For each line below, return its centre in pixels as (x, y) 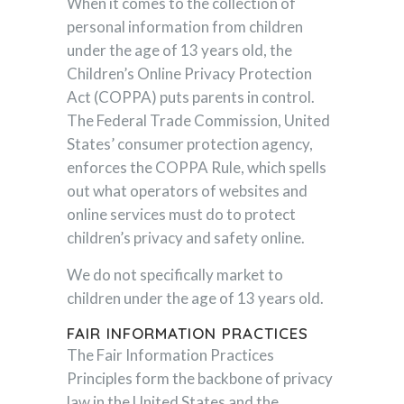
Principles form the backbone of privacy (200, 378)
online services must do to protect (181, 214)
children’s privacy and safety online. (186, 238)
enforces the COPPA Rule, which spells (197, 167)
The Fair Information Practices (170, 355)
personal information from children (185, 27)
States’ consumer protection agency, (190, 144)
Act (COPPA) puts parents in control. (191, 97)
